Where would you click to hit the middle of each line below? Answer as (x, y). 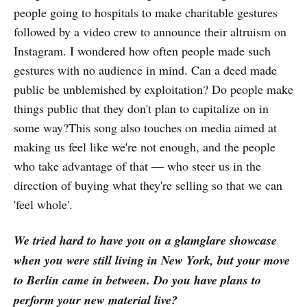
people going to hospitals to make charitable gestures (146, 13)
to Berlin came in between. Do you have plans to (137, 280)
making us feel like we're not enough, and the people (145, 147)
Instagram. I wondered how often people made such (142, 51)
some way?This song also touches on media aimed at (145, 128)
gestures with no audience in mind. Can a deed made (145, 70)
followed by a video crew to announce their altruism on (150, 32)
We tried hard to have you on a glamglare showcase (145, 241)
